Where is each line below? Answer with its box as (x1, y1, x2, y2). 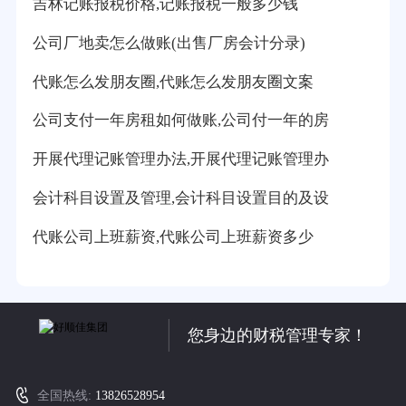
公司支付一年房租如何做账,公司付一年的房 (32, 111, 329, 130)
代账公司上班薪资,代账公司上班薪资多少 (32, 228, 314, 246)
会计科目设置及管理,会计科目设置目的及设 (32, 189, 329, 208)
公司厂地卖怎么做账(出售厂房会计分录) (32, 34, 305, 52)
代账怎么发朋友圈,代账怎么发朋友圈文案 (32, 72, 314, 91)
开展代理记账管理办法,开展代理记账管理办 (32, 150, 329, 169)
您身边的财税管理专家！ (188, 325, 368, 344)
